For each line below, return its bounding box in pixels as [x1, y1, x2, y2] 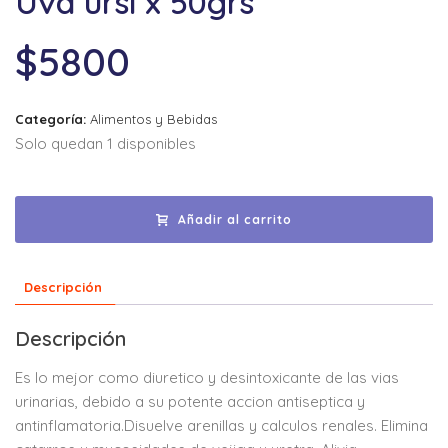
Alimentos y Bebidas [90, 111, 217, 127]
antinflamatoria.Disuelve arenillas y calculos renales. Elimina [15, 416, 428, 436]
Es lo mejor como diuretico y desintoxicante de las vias [15, 368, 399, 388]
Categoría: [15, 111, 90, 127]
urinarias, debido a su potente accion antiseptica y [15, 392, 365, 412]
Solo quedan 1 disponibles [15, 134, 196, 153]
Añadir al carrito [178, 212, 292, 227]
